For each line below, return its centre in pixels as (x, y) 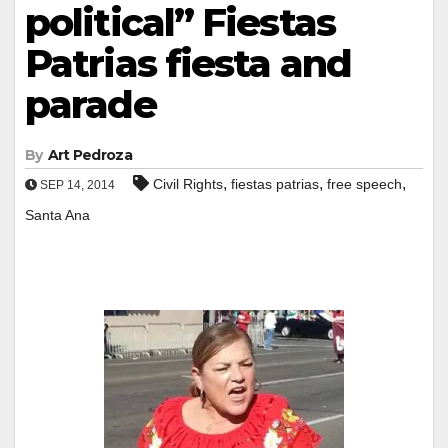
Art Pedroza (89, 154)
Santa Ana (57, 214)
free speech (364, 183)
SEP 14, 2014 (76, 184)
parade (90, 104)
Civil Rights (188, 183)
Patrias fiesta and (188, 63)
